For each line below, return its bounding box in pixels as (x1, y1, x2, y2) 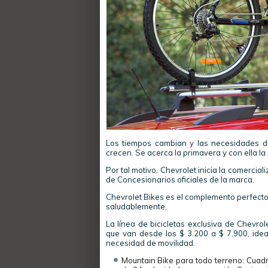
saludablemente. (105, 202, 167, 211)
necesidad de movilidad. (105, 238, 195, 248)
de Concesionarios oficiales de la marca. (105, 175, 254, 184)
